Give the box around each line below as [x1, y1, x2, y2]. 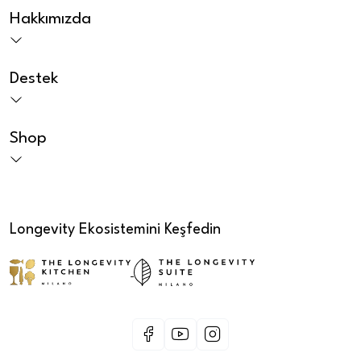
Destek [10, 71, 58, 88]
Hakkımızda [10, 11, 91, 28]
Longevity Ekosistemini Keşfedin [10, 222, 221, 238]
